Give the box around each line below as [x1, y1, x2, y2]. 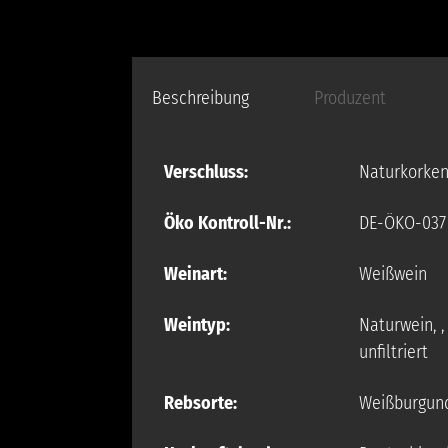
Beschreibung [152, 87, 249, 109]
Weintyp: [164, 314, 230, 336]
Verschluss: [164, 161, 248, 183]
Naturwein [359, 314, 433, 336]
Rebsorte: [164, 392, 237, 414]
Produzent [314, 87, 386, 109]
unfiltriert [359, 341, 428, 363]
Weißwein [359, 263, 427, 285]
